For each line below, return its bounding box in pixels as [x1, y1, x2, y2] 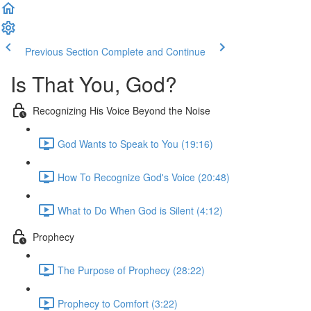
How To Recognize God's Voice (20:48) [58, 169, 230, 184]
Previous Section [25, 44, 99, 58]
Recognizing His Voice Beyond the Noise [33, 103, 210, 117]
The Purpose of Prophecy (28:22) [58, 262, 205, 277]
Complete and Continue [101, 44, 205, 58]
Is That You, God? [10, 69, 177, 99]
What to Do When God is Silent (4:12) [58, 203, 223, 217]
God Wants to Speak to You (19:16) [58, 136, 213, 151]
